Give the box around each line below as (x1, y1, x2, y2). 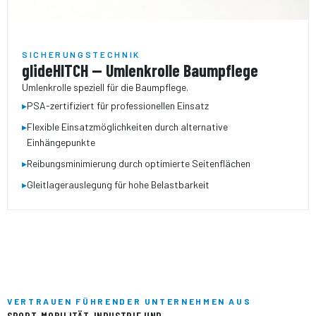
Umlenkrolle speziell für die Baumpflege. (22, 80, 188, 93)
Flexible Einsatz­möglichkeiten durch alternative (27, 120, 228, 133)
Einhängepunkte (27, 135, 95, 148)
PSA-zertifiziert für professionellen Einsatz (27, 99, 209, 111)
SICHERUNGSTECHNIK (22, 49, 140, 59)
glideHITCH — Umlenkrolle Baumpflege (22, 59, 258, 80)
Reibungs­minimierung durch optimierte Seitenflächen (27, 157, 250, 169)
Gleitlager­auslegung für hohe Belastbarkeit (27, 178, 209, 190)
